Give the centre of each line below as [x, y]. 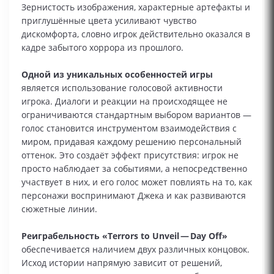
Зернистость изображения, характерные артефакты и [136, 7]
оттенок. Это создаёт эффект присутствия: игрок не [130, 155]
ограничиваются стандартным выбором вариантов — [136, 115]
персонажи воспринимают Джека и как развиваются [134, 195]
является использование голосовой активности [122, 88]
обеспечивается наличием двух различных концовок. [135, 249]
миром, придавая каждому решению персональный [131, 142]
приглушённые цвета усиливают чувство [109, 20]
